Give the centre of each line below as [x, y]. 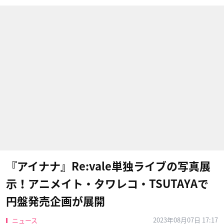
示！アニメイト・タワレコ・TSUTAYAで [107, 184]
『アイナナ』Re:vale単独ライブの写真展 [108, 166]
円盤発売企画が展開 [55, 201]
